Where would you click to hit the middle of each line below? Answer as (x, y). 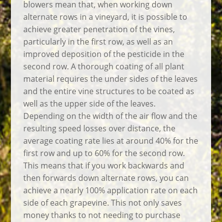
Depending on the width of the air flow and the (111, 116)
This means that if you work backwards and (104, 165)
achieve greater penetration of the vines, (99, 29)
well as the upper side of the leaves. (90, 103)
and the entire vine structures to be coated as (109, 91)
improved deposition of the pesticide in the (104, 54)
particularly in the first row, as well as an (98, 41)
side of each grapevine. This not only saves (103, 202)
